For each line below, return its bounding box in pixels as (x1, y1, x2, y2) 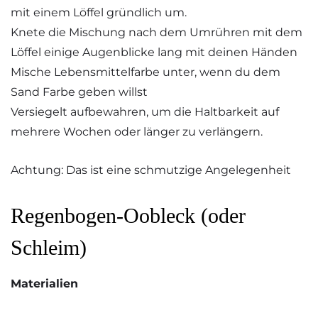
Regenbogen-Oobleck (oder (11, 203, 246, 227)
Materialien (11, 276, 78, 290)
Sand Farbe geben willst (11, 84, 148, 99)
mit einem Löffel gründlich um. (11, 5, 187, 19)
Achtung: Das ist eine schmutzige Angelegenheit (11, 163, 291, 177)
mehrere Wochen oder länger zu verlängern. (11, 124, 263, 138)
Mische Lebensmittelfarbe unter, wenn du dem (11, 65, 280, 79)
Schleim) (11, 235, 87, 259)
